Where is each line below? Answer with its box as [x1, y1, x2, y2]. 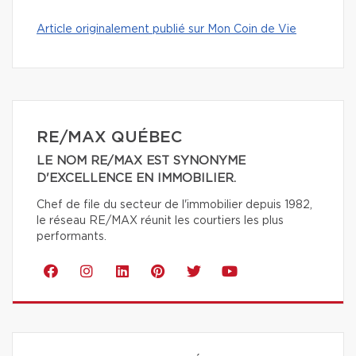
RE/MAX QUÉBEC [37, 130, 182, 145]
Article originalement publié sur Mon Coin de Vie [37, 24, 296, 35]
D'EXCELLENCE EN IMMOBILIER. [37, 172, 236, 184]
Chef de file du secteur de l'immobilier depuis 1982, [37, 199, 312, 211]
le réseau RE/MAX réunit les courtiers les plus [37, 215, 284, 226]
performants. [37, 231, 106, 242]
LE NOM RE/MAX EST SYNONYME [37, 155, 246, 167]
